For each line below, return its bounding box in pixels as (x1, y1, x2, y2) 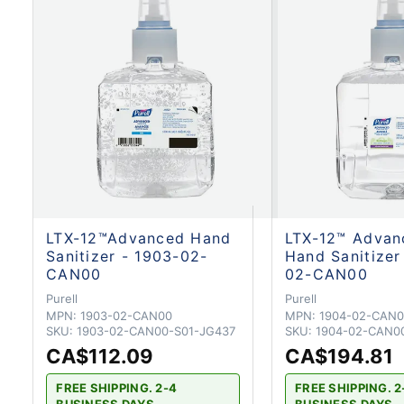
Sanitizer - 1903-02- (46, 246, 208, 265)
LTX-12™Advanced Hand (46, 228, 232, 247)
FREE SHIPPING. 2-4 (56, 381, 178, 396)
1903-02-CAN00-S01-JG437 (77, 323, 235, 338)
